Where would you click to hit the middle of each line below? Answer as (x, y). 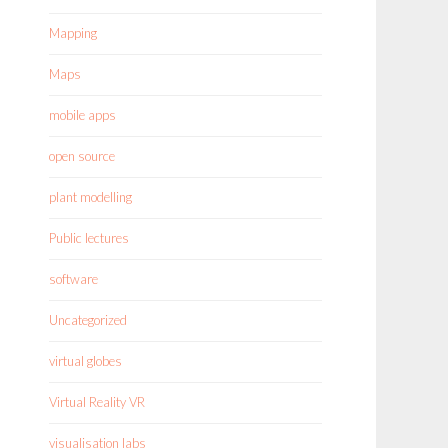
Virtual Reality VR (97, 402)
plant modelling (90, 197)
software (73, 279)
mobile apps (82, 115)
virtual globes (85, 361)
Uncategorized (88, 320)
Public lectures (89, 238)
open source (82, 156)
